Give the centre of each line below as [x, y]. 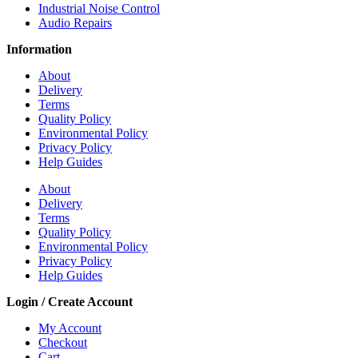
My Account [70, 328]
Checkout [63, 343]
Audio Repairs [75, 23]
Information [39, 50]
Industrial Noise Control [99, 9]
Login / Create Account [70, 302]
